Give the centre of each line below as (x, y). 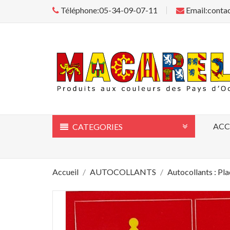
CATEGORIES (97, 126)
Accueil (65, 171)
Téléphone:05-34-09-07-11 (108, 10)
